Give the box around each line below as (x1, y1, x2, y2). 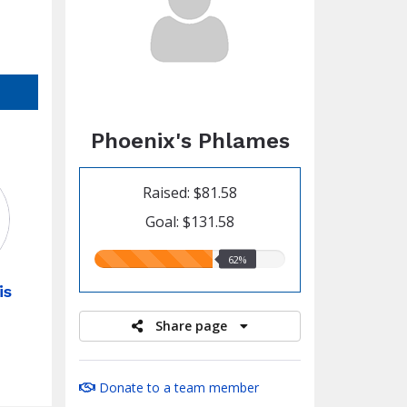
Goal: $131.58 (145, 212, 235, 232)
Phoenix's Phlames (90, 128, 290, 154)
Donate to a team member (95, 379, 260, 396)
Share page (155, 317, 232, 334)
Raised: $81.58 (143, 183, 238, 203)
